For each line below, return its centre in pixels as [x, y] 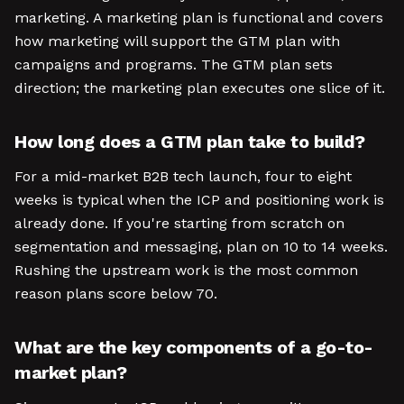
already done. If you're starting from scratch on [179, 223]
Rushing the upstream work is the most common [186, 270]
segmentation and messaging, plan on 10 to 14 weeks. [201, 247]
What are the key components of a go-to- [194, 347]
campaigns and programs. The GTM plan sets [174, 64]
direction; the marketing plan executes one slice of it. [200, 88]
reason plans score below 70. [116, 294]
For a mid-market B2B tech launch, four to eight [183, 176]
